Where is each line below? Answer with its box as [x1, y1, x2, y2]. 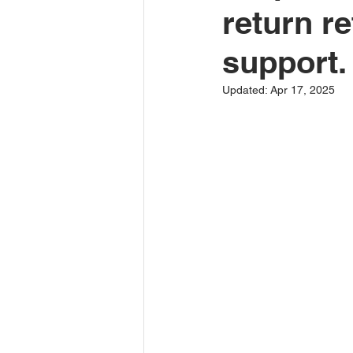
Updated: [222, 84, 270, 96]
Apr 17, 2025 [270, 84, 335, 96]
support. [222, 43, 347, 80]
